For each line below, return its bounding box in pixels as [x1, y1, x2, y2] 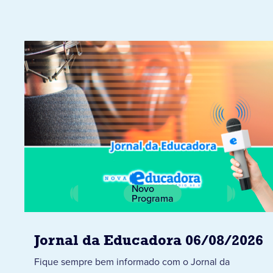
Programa [132, 191, 174, 205]
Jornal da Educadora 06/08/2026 [34, 233, 263, 249]
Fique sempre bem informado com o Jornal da [34, 254, 230, 268]
